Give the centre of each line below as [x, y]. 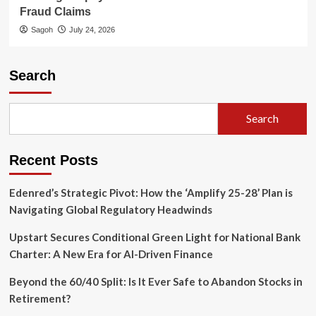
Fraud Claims [55, 11]
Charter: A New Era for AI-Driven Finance [111, 254]
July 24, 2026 [92, 29]
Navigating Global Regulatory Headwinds [110, 209]
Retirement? [39, 298]
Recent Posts [53, 160]
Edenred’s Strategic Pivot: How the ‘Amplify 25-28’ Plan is [151, 192]
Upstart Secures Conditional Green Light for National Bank [154, 237]
